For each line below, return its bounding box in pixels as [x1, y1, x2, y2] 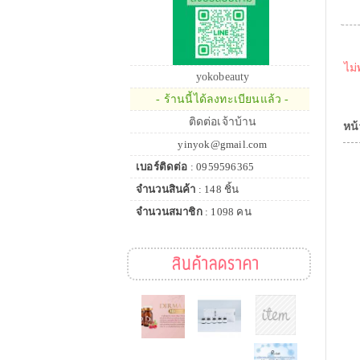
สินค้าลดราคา [172, 252, 260, 276]
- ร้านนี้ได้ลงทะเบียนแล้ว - [156, 93, 289, 105]
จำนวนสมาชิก [136, 206, 202, 218]
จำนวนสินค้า [136, 183, 196, 195]
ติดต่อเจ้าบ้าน [188, 116, 257, 128]
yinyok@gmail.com [178, 138, 268, 150]
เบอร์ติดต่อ [136, 161, 188, 173]
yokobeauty [195, 71, 250, 83]
